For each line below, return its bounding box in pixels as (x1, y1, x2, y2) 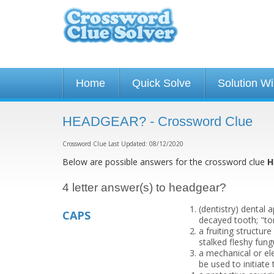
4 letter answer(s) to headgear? (62, 181, 226, 194)
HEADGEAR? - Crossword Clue (62, 114, 253, 129)
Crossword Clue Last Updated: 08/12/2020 (62, 139, 183, 148)
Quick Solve (132, 77, 191, 89)
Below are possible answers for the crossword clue (62, 156, 267, 168)
